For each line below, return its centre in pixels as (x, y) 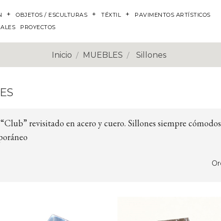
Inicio (62, 55)
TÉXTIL (111, 15)
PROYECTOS (38, 27)
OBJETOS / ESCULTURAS (52, 15)
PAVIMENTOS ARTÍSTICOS (173, 15)
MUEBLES (103, 55)
